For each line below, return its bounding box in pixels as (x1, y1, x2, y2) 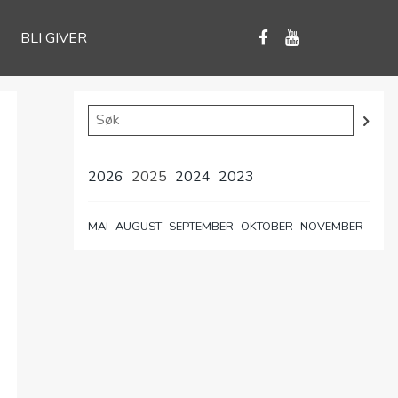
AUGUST (115, 219, 163, 235)
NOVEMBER (299, 219, 363, 235)
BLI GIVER (20, 28, 87, 48)
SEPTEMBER (168, 219, 234, 235)
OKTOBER (240, 219, 293, 235)
